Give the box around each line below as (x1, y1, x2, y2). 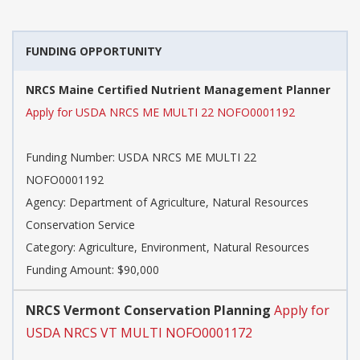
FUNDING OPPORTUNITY (26, 43, 162, 59)
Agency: (26, 194, 69, 211)
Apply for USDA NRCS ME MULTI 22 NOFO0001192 (26, 104, 295, 121)
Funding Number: (26, 149, 118, 166)
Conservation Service (26, 217, 135, 233)
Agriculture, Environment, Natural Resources (79, 239, 309, 256)
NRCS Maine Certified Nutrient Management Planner (26, 82, 330, 98)
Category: (26, 239, 79, 256)
